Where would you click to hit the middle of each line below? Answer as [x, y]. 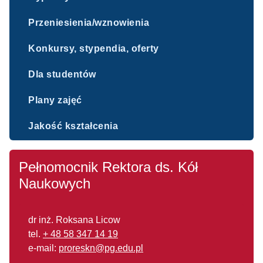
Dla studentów [62, 74]
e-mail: [43, 248]
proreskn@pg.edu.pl [101, 248]
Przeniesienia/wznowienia [89, 23]
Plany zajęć [55, 100]
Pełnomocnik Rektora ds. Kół [108, 167]
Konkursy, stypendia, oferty [94, 48]
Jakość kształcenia [73, 126]
